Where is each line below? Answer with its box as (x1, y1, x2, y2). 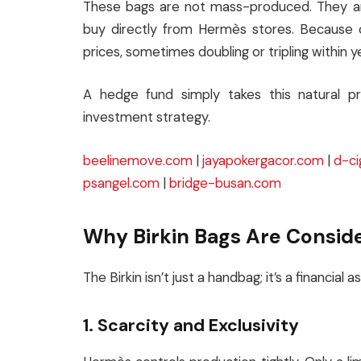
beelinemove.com (83, 151, 193, 169)
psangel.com (83, 174, 160, 192)
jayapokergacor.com (202, 151, 324, 169)
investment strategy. (83, 109, 210, 127)
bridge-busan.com (169, 174, 281, 192)
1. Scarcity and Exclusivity (83, 313, 299, 337)
